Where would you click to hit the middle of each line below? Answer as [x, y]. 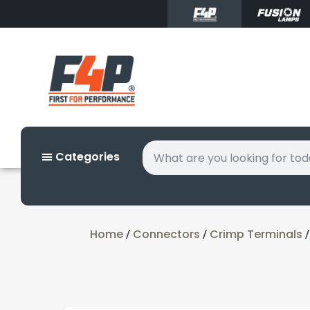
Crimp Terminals [256, 234]
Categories [86, 157]
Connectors [166, 234]
